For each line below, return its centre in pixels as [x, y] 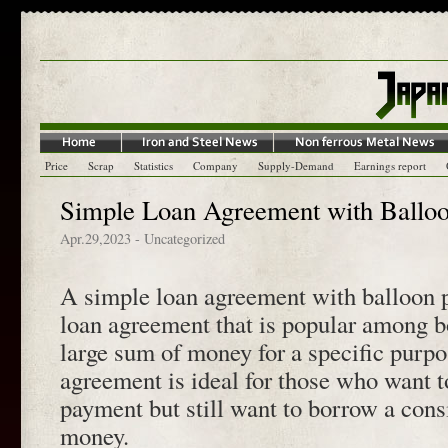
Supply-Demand [296, 165]
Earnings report [390, 165]
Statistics [153, 165]
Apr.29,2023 [95, 238]
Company [215, 165]
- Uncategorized [178, 238]
